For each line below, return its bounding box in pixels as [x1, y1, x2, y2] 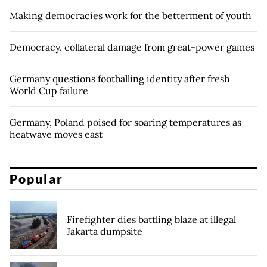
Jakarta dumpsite [67, 225, 142, 238]
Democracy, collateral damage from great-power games [10, 41, 254, 53]
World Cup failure [10, 84, 88, 97]
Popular [10, 171, 63, 187]
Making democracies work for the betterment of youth [10, 9, 252, 21]
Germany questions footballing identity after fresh [10, 72, 230, 85]
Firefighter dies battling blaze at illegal [67, 213, 236, 226]
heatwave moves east [10, 128, 103, 140]
